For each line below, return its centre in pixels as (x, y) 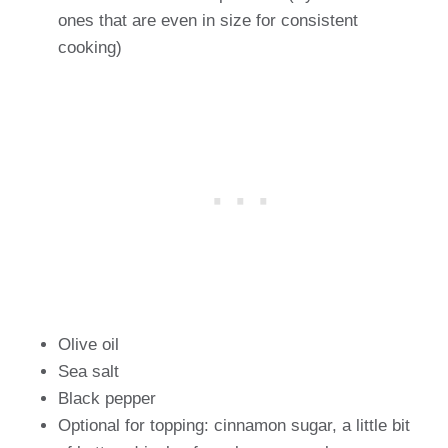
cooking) (90, 47)
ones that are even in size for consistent (208, 20)
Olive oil (88, 344)
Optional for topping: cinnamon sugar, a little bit (234, 425)
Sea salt (88, 371)
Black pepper (107, 398)
